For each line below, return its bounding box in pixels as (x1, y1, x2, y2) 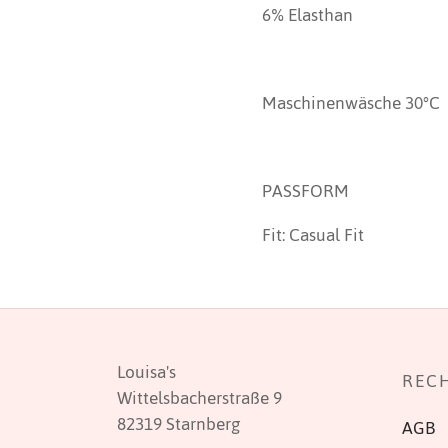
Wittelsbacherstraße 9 (117, 380, 282, 415)
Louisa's (117, 354, 176, 389)
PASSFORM (262, 173, 349, 208)
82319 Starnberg (117, 406, 240, 441)
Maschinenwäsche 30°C (262, 85, 440, 120)
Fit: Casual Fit (262, 217, 364, 252)
